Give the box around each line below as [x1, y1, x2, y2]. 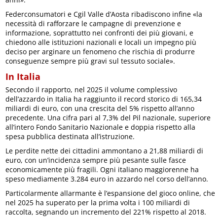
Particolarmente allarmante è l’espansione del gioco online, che [5, 188, 216, 198]
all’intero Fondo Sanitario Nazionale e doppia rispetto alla [5, 122, 196, 132]
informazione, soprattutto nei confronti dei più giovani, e [5, 28, 194, 37]
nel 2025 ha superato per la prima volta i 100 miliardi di [5, 197, 190, 207]
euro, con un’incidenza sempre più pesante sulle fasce [5, 155, 186, 165]
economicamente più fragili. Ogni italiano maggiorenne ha [5, 164, 199, 174]
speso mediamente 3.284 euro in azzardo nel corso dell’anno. [5, 174, 209, 184]
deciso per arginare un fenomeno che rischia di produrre [5, 46, 195, 56]
